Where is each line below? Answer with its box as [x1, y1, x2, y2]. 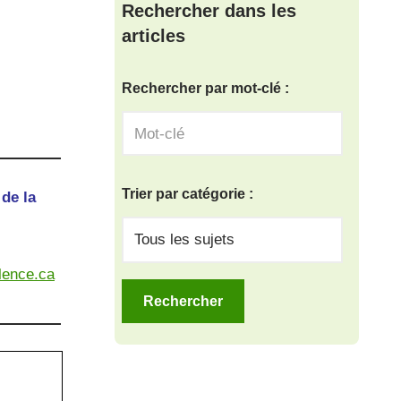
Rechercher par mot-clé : [122, 80, 290, 96]
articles [122, 25, 186, 46]
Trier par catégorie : [122, 185, 254, 201]
